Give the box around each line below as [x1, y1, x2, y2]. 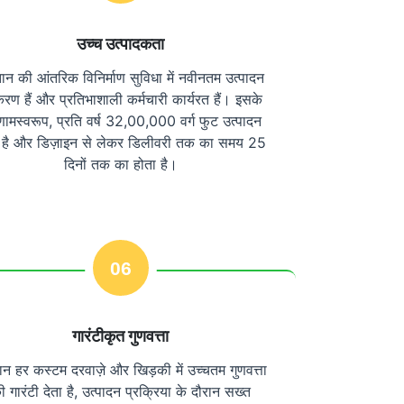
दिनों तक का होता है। [63, 155, 178, 174]
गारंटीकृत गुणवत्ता [72, 326, 170, 346]
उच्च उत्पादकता [77, 34, 165, 54]
